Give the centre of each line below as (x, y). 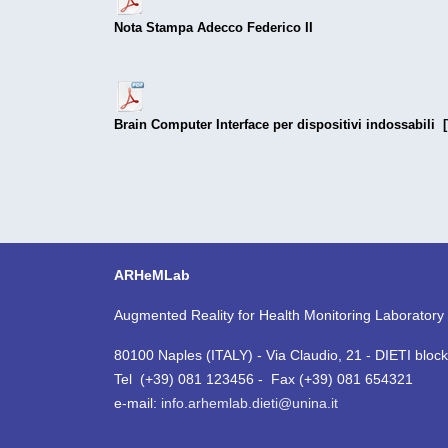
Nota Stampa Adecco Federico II (213, 28)
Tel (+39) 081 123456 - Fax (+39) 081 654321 (263, 379)
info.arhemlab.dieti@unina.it (249, 403)
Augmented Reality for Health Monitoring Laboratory (279, 315)
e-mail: (137, 403)
